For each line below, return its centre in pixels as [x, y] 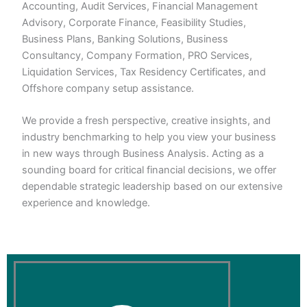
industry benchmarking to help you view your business [149, 137]
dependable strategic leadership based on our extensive [152, 186]
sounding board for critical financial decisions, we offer [149, 170]
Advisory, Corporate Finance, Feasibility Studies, [134, 22]
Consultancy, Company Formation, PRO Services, [137, 55]
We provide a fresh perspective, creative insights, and [147, 120]
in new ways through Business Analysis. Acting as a [143, 153]
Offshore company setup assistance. [108, 88]
